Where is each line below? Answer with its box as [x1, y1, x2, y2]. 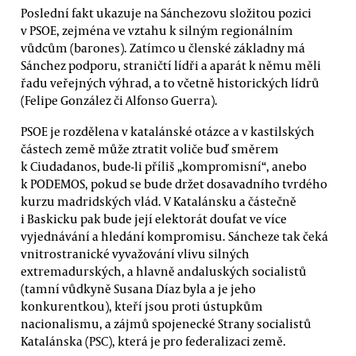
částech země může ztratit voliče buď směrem [21, 140, 279, 157]
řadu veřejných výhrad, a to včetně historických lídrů [21, 74, 319, 91]
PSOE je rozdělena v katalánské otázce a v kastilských [21, 122, 315, 139]
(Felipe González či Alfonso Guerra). [21, 91, 218, 108]
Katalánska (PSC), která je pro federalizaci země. [21, 332, 286, 349]
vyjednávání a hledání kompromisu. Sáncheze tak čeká [21, 227, 328, 244]
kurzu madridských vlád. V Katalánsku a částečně [21, 192, 296, 209]
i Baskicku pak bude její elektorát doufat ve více [21, 210, 287, 226]
